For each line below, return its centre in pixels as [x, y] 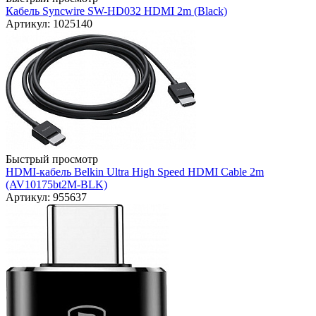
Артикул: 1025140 [49, 24]
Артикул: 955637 [46, 197]
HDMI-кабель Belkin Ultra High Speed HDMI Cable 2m [135, 172]
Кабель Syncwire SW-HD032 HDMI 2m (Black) [116, 11]
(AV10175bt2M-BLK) [56, 185]
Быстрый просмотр [52, 159]
